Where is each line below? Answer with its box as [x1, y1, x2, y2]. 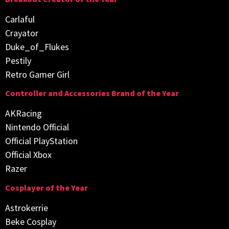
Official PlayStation [5, 135, 78, 147]
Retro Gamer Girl [5, 68, 70, 80]
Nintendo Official [5, 121, 69, 133]
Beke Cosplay [5, 215, 56, 227]
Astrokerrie [5, 201, 48, 214]
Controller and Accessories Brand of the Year [5, 88, 179, 99]
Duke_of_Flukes [5, 40, 69, 53]
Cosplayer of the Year [5, 182, 88, 193]
